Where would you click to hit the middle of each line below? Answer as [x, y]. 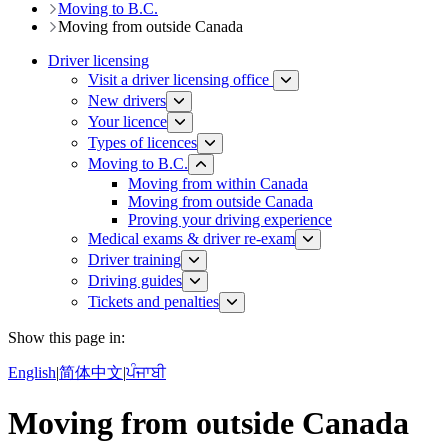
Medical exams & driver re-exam [191, 238]
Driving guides [135, 280]
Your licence [127, 121]
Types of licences [142, 142]
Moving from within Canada [218, 183]
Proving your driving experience [230, 219]
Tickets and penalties [153, 301]
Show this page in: [66, 337]
